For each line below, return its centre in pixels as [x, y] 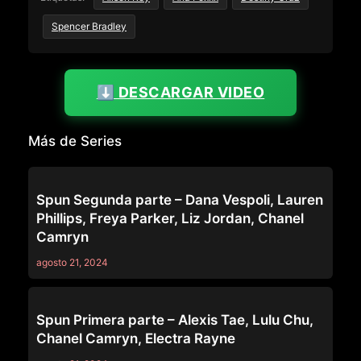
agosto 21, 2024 [72, 262]
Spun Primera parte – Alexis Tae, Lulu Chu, [175, 320]
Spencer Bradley [89, 26]
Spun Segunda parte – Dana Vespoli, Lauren [180, 199]
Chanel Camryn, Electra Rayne [136, 338]
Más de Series [75, 141]
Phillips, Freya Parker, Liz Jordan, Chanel [170, 218]
